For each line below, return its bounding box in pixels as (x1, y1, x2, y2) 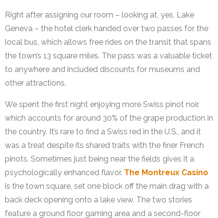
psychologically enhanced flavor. (5, 168, 124, 178)
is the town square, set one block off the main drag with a (5, 182, 209, 191)
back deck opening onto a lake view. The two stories (5, 195, 192, 205)
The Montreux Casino (124, 168, 208, 178)
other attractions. (5, 78, 66, 88)
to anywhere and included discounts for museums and (5, 65, 200, 74)
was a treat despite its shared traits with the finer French (5, 141, 204, 150)
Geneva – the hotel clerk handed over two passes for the (5, 24, 208, 34)
